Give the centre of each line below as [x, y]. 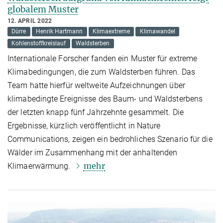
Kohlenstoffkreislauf [39, 44]
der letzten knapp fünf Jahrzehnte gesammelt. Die [96, 112]
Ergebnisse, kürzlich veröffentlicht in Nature [84, 125]
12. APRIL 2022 [30, 21]
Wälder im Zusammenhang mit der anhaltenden [93, 152]
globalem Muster [43, 9]
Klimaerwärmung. [40, 166]
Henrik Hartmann [59, 32]
